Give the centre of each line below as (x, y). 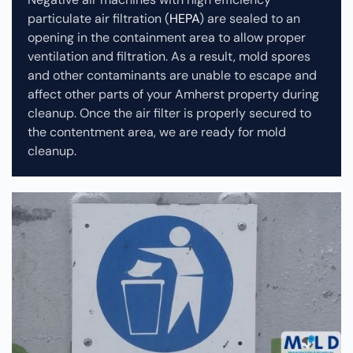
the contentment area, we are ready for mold (157, 132)
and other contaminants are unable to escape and (172, 76)
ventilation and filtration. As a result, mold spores (169, 57)
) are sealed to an (250, 19)
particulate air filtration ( (98, 19)
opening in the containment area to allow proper (167, 38)
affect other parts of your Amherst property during (173, 95)
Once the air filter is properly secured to (195, 113)
